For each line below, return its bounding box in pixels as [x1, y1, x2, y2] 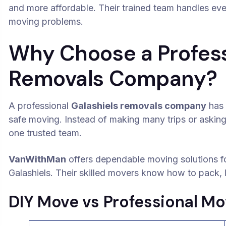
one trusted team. [9, 128, 82, 138]
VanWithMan [9, 154, 67, 164]
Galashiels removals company [71, 100, 207, 111]
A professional [9, 100, 72, 111]
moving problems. [9, 16, 84, 27]
